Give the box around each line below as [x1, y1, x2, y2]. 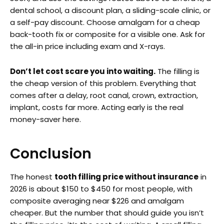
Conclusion [10, 144, 91, 164]
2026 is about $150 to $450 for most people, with [10, 183, 192, 194]
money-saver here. [10, 114, 81, 125]
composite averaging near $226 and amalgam [10, 195, 184, 206]
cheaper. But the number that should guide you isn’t [10, 207, 204, 218]
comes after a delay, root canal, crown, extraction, [10, 90, 198, 101]
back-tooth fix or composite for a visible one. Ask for [10, 29, 205, 40]
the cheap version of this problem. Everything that [10, 78, 196, 89]
